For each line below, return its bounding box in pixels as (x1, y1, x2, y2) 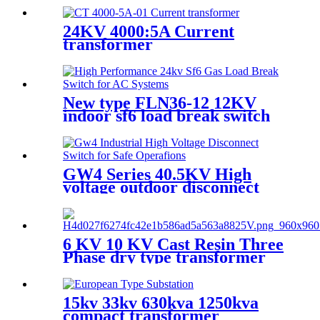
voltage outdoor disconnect (63, 178, 259, 197)
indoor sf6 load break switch (63, 106, 270, 126)
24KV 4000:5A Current (63, 22, 234, 41)
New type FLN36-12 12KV (63, 94, 256, 113)
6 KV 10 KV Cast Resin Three (63, 235, 284, 254)
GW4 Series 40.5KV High (63, 165, 251, 184)
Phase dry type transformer (63, 248, 266, 267)
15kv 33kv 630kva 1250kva (63, 294, 259, 313)
